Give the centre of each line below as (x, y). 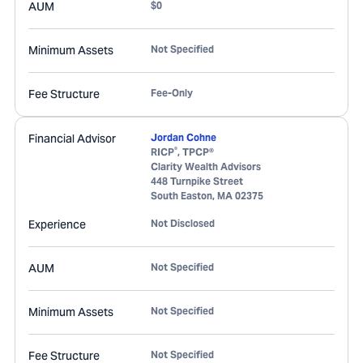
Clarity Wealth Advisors (206, 167)
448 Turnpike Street (197, 181)
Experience (57, 224)
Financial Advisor (72, 139)
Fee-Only (172, 93)
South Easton (181, 196)
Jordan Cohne (184, 137)
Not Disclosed (183, 223)
